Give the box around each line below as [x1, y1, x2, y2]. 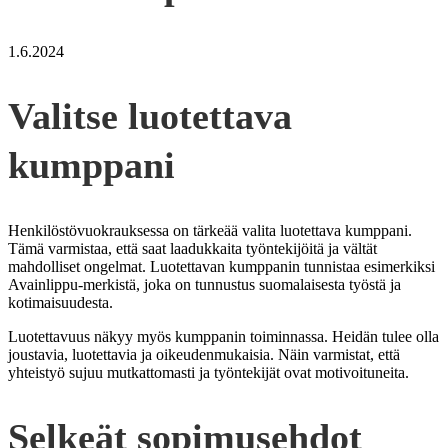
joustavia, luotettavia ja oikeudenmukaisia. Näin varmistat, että [8, 345, 400, 363]
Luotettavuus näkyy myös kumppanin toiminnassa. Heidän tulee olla [8, 327, 439, 345]
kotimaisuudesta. [8, 293, 113, 311]
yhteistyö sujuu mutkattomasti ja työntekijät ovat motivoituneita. [8, 363, 409, 381]
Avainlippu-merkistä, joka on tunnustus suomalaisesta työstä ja [8, 275, 401, 293]
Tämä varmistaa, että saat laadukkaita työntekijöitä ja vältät [8, 239, 377, 257]
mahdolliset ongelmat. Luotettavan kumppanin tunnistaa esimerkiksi [8, 257, 435, 275]
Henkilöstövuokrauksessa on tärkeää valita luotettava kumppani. [8, 221, 412, 239]
